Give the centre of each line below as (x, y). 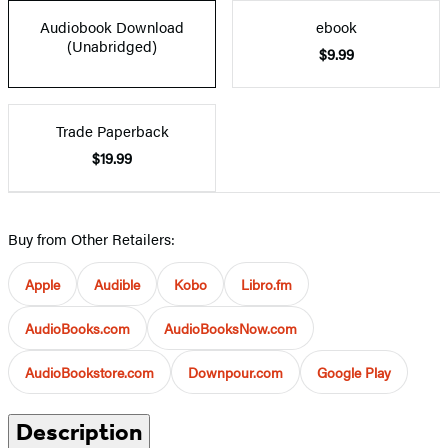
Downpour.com (235, 371)
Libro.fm (266, 283)
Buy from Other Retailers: (91, 238)
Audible (117, 283)
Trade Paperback (112, 130)
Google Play (354, 371)
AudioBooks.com (77, 327)
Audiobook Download (112, 26)
